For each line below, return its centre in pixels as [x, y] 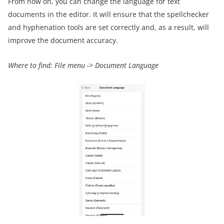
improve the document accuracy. [63, 40]
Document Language [127, 65]
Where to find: [30, 65]
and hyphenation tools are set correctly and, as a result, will [108, 27]
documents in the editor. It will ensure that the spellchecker [108, 14]
